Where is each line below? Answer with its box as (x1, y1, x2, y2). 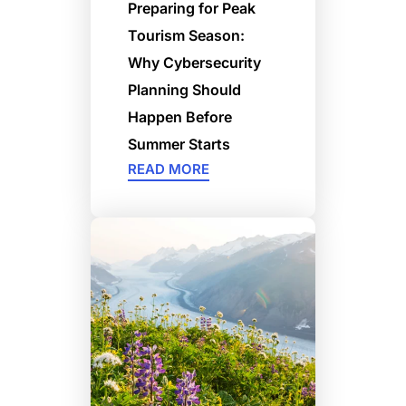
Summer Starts (128, 134, 230, 153)
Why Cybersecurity (128, 53, 261, 72)
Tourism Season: (128, 25, 245, 44)
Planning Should (128, 80, 241, 99)
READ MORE (128, 159, 209, 178)
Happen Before (128, 107, 232, 126)
